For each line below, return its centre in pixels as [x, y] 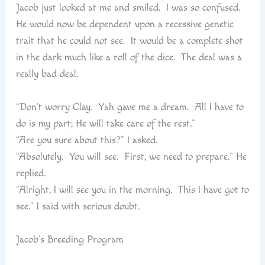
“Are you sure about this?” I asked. [86, 140]
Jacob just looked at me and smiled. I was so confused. [129, 8]
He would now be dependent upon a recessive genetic [125, 25]
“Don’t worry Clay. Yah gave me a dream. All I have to [130, 107]
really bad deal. [47, 74]
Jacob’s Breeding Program [70, 239]
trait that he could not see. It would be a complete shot [129, 41]
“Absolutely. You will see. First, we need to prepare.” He [131, 156]
